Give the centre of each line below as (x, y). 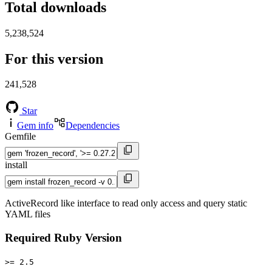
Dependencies (93, 126)
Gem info (35, 126)
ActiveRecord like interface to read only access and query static (126, 203)
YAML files (28, 214)
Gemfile (20, 137)
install (16, 165)
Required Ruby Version (63, 238)
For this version (54, 59)
